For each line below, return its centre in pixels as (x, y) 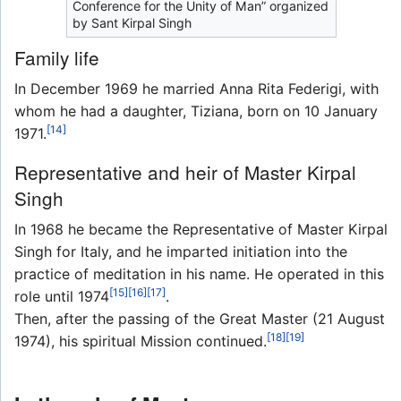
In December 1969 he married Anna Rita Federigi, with (196, 89)
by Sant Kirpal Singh (132, 23)
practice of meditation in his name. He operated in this (199, 274)
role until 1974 (62, 297)
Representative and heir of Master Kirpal (185, 172)
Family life (57, 58)
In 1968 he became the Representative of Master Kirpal (201, 230)
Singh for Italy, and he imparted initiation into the (181, 252)
